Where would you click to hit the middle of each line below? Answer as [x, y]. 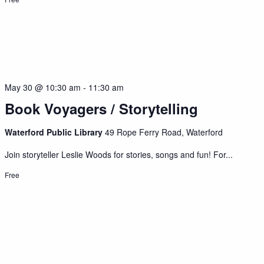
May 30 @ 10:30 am [43, 87]
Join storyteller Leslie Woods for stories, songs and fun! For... [119, 154]
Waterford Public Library [55, 132]
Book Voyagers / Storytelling [102, 108]
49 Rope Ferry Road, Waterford [164, 132]
